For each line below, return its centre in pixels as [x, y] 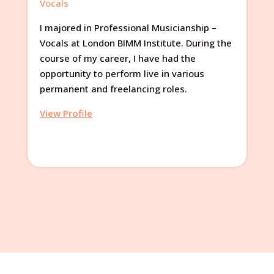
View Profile [66, 113]
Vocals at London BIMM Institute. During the [135, 43]
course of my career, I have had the [117, 58]
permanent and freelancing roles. [113, 88]
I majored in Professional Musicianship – [128, 27]
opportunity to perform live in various [122, 73]
